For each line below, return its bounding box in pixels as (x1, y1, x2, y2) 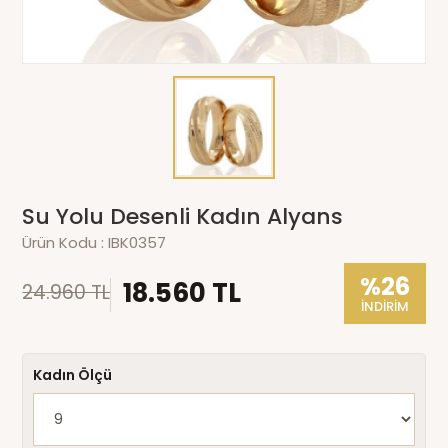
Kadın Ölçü (33, 364, 113, 385)
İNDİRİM (360, 296, 409, 316)
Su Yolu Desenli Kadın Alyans (22, 200, 344, 232)
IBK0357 (108, 231, 167, 253)
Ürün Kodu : (22, 231, 109, 253)
